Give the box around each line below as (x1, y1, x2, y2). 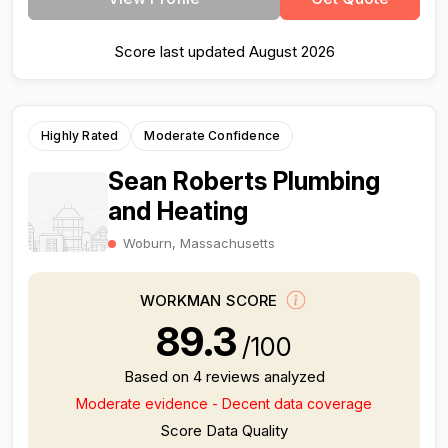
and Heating (108, 196, 248, 226)
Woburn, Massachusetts (123, 235, 275, 251)
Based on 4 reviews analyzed (123, 367, 325, 386)
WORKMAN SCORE (140, 291, 282, 311)
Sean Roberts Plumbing (108, 166, 380, 196)
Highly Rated (41, 128, 119, 143)
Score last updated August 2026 (113, 42, 335, 61)
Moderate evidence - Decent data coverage (76, 395, 372, 412)
